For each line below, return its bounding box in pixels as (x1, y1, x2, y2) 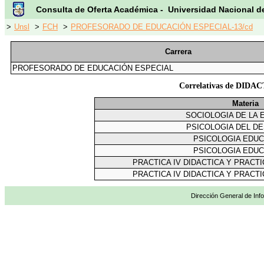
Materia (232, 99, 259, 108)
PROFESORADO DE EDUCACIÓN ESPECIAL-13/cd (71, 22, 253, 31)
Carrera (164, 47, 192, 56)
